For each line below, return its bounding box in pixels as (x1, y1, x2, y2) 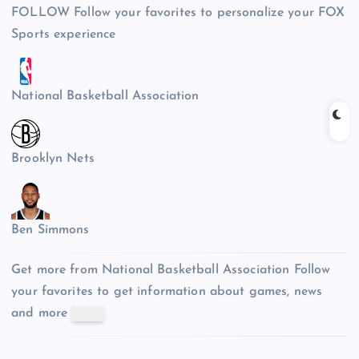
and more (11, 306, 68, 320)
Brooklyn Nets (11, 151, 95, 165)
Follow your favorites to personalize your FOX (74, 6, 345, 20)
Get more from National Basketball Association (11, 263, 290, 276)
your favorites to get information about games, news (11, 284, 323, 298)
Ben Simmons (11, 223, 90, 236)
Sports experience (11, 28, 116, 42)
